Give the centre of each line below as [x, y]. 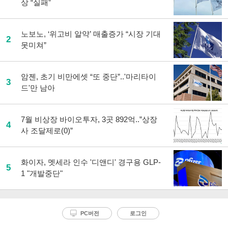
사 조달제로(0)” [47, 131]
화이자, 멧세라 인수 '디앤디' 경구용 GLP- [91, 162]
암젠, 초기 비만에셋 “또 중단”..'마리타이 [89, 77]
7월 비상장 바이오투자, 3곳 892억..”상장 [89, 119]
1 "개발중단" [42, 173]
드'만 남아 [38, 88]
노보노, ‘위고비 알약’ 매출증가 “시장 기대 [91, 34]
